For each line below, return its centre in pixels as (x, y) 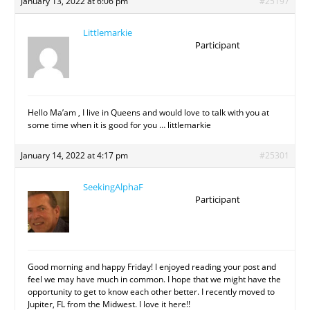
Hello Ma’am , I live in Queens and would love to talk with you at (149, 113)
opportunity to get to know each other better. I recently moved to (152, 292)
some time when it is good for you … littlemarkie (120, 125)
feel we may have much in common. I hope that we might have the (155, 280)
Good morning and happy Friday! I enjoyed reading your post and (152, 267)
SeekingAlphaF (113, 187)
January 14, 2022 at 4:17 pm (75, 156)
